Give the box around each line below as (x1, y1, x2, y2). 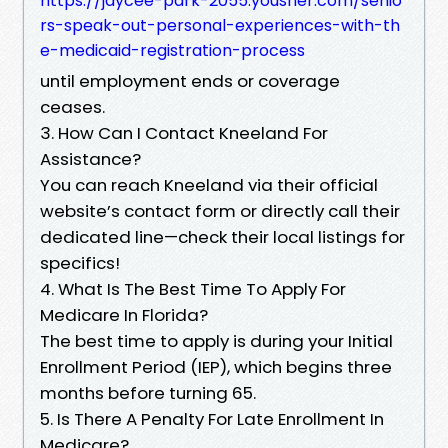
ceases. (40, 94, 105, 119)
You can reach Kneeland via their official (40, 172, 378, 197)
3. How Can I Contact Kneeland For (40, 120, 328, 145)
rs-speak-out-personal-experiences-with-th (40, 13, 400, 37)
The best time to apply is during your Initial (40, 328, 393, 353)
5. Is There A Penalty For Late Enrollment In (40, 406, 384, 431)
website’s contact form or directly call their (40, 198, 400, 223)
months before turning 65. (40, 380, 256, 405)
